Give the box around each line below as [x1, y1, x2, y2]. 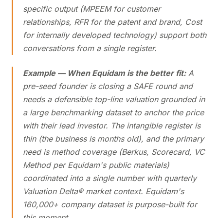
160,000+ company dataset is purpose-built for [23, 200, 197, 209]
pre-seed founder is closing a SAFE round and [23, 81, 193, 91]
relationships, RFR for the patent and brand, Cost [23, 17, 202, 27]
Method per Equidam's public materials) [23, 160, 169, 170]
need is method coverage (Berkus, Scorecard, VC [23, 147, 205, 157]
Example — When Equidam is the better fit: [23, 68, 186, 78]
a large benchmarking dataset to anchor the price [23, 108, 204, 117]
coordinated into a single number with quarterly [23, 173, 197, 183]
